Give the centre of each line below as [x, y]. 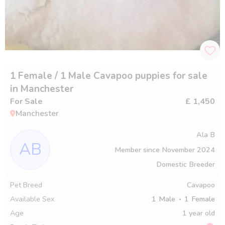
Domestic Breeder [186, 164]
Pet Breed [26, 185]
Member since [138, 149]
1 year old [199, 213]
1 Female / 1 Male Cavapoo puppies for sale [109, 76]
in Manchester [42, 89]
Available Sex [32, 199]
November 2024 [188, 149]
